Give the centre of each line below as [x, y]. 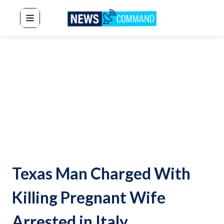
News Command [95, 23]
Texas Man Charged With [101, 173]
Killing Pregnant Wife [89, 197]
